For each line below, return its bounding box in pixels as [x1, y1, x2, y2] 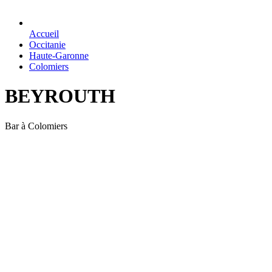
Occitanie [29, 39, 66, 50]
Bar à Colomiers [5, 120, 67, 131]
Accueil [29, 29, 59, 39]
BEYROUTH [5, 85, 115, 107]
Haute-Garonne [29, 50, 89, 61]
